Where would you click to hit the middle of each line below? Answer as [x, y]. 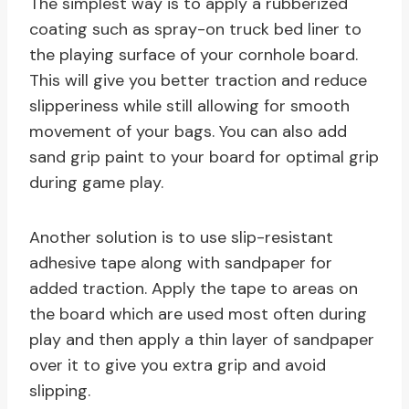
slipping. [60, 391]
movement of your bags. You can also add [188, 132]
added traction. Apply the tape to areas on [194, 289]
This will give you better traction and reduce [198, 81]
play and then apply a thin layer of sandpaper [202, 340]
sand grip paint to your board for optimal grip [204, 157]
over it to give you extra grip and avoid [178, 366]
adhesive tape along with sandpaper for [181, 263]
